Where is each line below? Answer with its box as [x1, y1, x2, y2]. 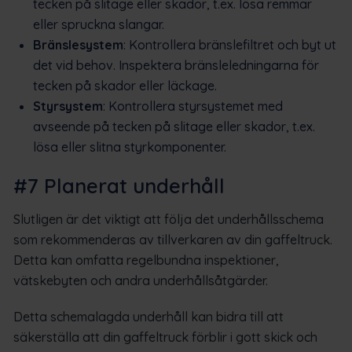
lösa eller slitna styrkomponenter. [33, 138, 226, 155]
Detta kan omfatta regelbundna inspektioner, [13, 251, 279, 268]
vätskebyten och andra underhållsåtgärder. [13, 272, 268, 288]
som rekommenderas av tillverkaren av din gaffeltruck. [13, 231, 332, 247]
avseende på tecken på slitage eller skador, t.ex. [33, 118, 315, 134]
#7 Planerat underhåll [13, 172, 225, 199]
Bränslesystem [33, 36, 123, 53]
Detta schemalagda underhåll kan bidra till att [13, 308, 284, 324]
